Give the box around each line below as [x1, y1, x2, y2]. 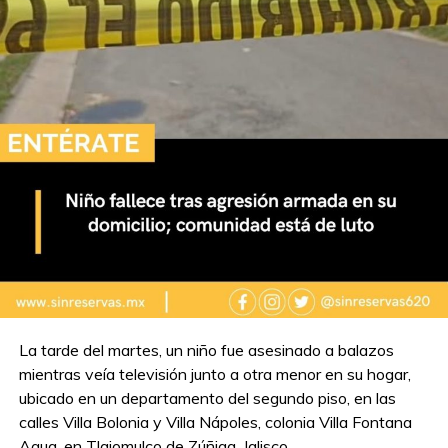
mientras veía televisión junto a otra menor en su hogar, [18, 364, 411, 385]
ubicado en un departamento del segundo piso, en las [18, 388, 396, 409]
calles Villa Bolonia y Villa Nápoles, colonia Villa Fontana [18, 412, 412, 433]
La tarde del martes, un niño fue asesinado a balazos [18, 340, 394, 361]
